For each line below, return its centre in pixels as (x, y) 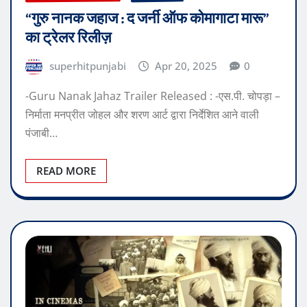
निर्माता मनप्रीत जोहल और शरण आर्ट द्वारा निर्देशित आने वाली (142, 114)
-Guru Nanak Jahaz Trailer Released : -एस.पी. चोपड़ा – (153, 96)
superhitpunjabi (87, 66)
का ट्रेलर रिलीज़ (68, 38)
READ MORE (66, 170)
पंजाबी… (41, 133)
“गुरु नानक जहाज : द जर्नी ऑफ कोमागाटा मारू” (147, 19)
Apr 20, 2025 (186, 66)
